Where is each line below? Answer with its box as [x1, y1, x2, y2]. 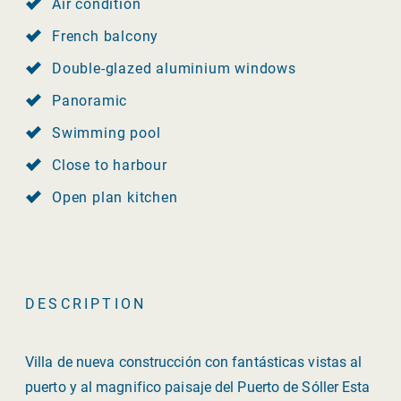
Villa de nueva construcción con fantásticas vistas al [25, 353, 363, 371]
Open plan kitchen [52, 188, 178, 206]
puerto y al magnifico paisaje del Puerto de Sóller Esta [25, 378, 371, 396]
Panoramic [52, 91, 128, 109]
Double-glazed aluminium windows [52, 59, 296, 77]
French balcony [52, 27, 159, 45]
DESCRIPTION [25, 294, 147, 312]
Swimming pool [52, 124, 161, 141]
